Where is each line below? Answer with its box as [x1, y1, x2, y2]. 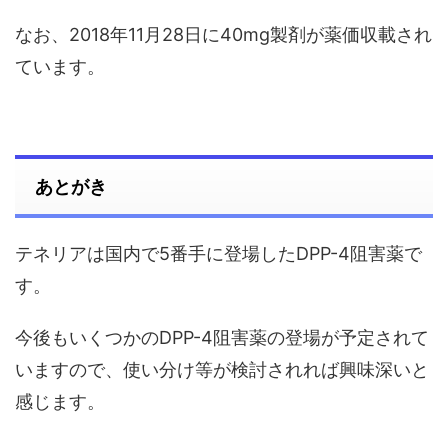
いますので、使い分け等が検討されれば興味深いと [15, 358, 429, 380]
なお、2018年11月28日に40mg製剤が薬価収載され [15, 23, 432, 45]
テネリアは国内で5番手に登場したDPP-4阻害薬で [15, 242, 422, 264]
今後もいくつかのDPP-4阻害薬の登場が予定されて [15, 326, 429, 348]
